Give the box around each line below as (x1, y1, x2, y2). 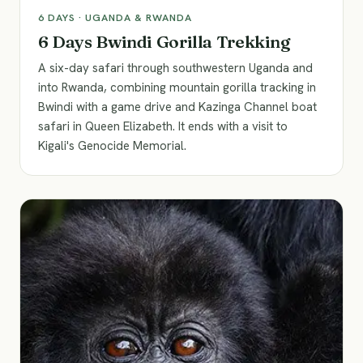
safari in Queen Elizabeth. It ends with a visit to (38, 118, 288, 135)
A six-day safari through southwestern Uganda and (38, 60, 313, 76)
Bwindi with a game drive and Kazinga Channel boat (38, 99, 317, 115)
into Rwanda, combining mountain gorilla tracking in (38, 79, 316, 96)
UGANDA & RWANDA (85, 11, 192, 24)
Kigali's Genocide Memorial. (38, 138, 186, 154)
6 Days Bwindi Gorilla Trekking (38, 31, 290, 52)
